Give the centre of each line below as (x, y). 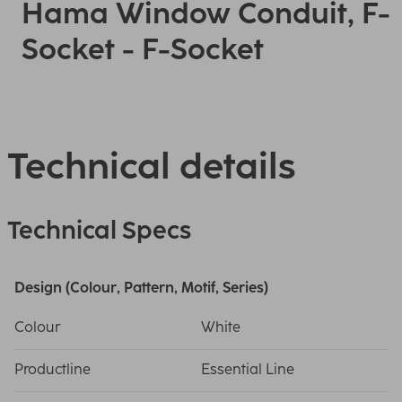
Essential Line (248, 369)
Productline (52, 369)
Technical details (151, 166)
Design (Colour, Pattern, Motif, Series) (141, 288)
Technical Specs (99, 230)
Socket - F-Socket (143, 49)
